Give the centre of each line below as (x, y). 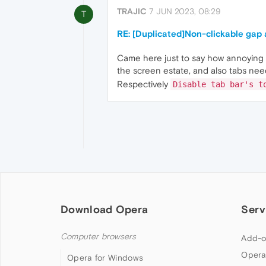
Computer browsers (99, 237)
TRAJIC (132, 12)
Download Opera (104, 210)
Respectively (144, 84)
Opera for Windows (105, 258)
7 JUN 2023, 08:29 (185, 12)
